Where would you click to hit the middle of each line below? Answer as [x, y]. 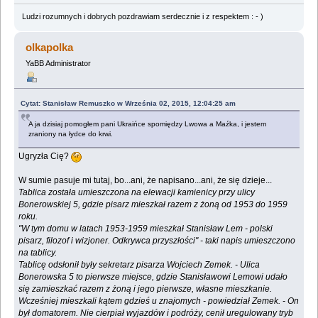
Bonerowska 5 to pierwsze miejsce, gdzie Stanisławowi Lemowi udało [153, 277]
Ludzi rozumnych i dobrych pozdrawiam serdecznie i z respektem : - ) [142, 17]
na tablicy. [38, 253]
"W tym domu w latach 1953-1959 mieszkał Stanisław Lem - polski [146, 229]
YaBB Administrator [58, 64]
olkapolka [50, 48]
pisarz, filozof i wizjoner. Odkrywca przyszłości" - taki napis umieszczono [157, 241]
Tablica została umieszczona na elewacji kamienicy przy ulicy [137, 193]
